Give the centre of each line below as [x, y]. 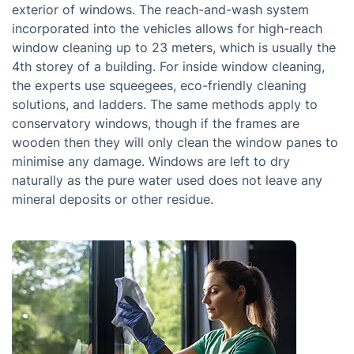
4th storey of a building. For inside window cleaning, [168, 66]
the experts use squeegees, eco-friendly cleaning [159, 85]
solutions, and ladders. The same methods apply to [165, 104]
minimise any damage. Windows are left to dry [151, 161]
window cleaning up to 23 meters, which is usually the [174, 47]
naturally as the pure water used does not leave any [167, 180]
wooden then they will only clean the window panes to [175, 142]
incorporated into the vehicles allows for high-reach [167, 28]
